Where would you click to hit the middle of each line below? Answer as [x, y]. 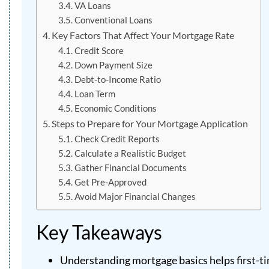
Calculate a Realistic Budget [130, 153]
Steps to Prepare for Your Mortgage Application [150, 123]
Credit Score [99, 50]
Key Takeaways [99, 232]
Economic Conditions [115, 108]
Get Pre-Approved [110, 182]
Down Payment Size [113, 65]
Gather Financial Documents [130, 168]
